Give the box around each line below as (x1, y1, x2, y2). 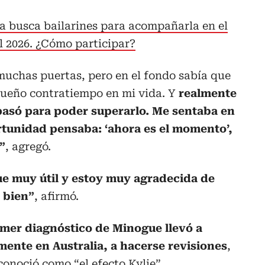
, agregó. (5, 140, 51, 153)
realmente (179, 87, 237, 100)
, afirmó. (34, 190, 79, 203)
